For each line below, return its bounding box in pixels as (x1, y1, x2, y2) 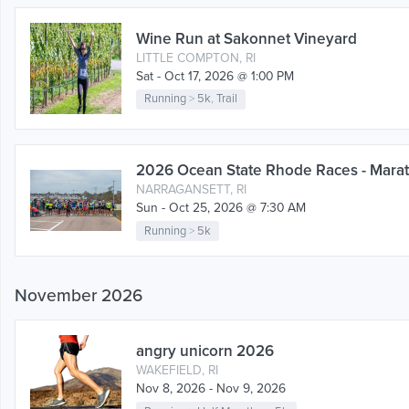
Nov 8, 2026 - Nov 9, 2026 (136, 381, 286, 397)
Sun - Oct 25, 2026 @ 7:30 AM (136, 200, 306, 216)
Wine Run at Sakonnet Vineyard (136, 28, 357, 48)
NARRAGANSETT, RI (136, 182, 246, 198)
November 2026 (15, 285, 142, 306)
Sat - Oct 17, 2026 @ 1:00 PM (136, 68, 294, 84)
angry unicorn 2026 (136, 341, 274, 362)
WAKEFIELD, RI (136, 362, 218, 379)
